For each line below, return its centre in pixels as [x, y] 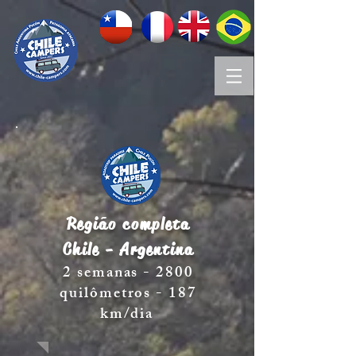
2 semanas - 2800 [128, 274]
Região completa [128, 224]
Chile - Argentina [128, 250]
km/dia [127, 315]
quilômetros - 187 [128, 295]
